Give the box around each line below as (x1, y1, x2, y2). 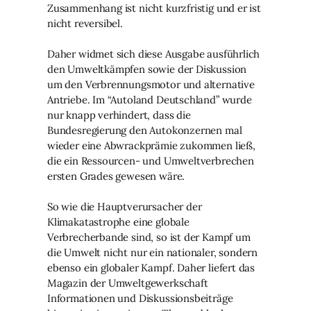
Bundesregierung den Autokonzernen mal (47, 123, 242, 137)
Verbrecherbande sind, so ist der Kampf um (47, 230, 251, 244)
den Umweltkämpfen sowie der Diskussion (47, 62, 247, 76)
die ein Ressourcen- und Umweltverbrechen (47, 153, 254, 167)
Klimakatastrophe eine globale (47, 215, 190, 228)
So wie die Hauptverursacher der (47, 199, 202, 213)
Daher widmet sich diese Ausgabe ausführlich (47, 47, 260, 60)
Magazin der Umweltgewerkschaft (47, 276, 208, 289)
